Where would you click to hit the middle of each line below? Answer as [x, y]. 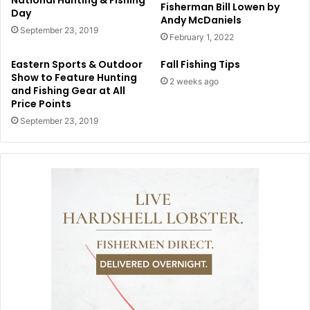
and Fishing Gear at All [68, 91]
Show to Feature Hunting [74, 78]
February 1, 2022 [202, 37]
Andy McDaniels [201, 20]
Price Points [41, 104]
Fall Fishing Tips [200, 65]
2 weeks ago [194, 82]
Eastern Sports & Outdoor [77, 65]
